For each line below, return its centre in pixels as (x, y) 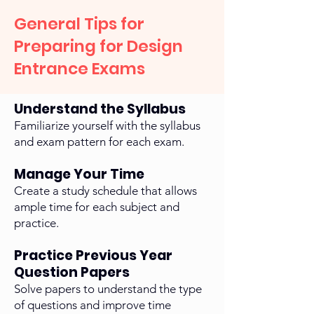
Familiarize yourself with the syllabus (107, 126)
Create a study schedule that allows (105, 191)
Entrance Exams (80, 69)
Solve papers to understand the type (108, 289)
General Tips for (79, 24)
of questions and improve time (93, 305)
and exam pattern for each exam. (99, 142)
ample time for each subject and (97, 207)
